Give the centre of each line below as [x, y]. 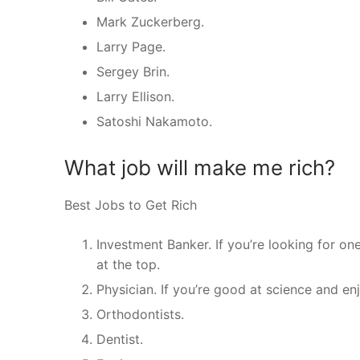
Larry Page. [131, 47]
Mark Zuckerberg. [150, 22]
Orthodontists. [140, 315]
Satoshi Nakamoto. [154, 122]
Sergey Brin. [133, 72]
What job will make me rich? [200, 168]
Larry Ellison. [135, 97]
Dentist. [120, 340]
